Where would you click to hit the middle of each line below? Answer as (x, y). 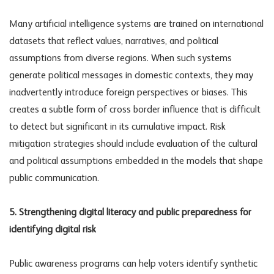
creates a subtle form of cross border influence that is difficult (135, 110)
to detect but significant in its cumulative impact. (109, 128)
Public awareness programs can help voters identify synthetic (133, 265)
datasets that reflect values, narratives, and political (114, 42)
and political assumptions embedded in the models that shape (136, 162)
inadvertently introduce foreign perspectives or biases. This (128, 93)
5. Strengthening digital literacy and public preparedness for (130, 213)
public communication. (54, 179)
